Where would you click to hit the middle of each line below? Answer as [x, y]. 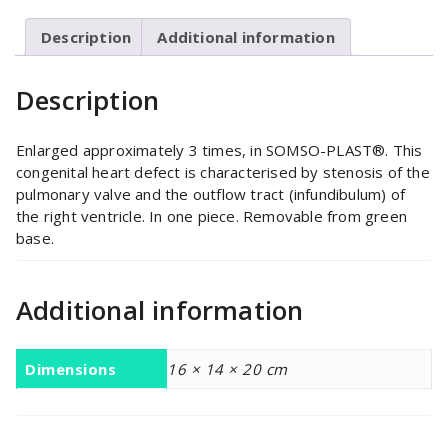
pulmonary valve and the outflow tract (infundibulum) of [211, 194]
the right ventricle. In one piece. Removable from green [212, 216]
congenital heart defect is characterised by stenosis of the [223, 172]
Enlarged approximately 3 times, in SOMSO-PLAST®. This [219, 150]
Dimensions [70, 369]
